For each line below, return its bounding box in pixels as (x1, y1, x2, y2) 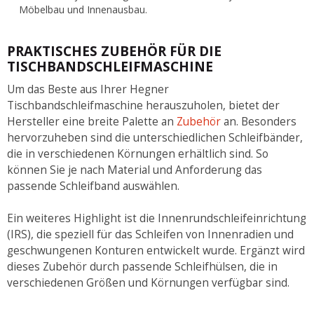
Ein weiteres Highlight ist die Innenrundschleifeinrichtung (7, 210, 306, 226)
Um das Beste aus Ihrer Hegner (7, 81, 169, 97)
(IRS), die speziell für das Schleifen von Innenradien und (7, 226, 294, 242)
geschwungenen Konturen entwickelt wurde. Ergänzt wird (7, 243, 305, 258)
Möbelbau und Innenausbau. (18, 3, 147, 17)
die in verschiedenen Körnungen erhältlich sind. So (7, 146, 268, 161)
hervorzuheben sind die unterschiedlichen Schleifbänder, (7, 130, 303, 145)
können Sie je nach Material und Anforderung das (7, 162, 262, 177)
